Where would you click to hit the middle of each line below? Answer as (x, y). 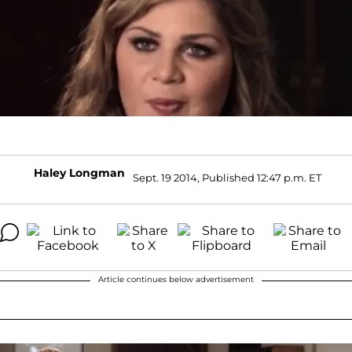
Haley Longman (79, 172)
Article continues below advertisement (176, 279)
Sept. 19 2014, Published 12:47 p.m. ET (227, 178)
